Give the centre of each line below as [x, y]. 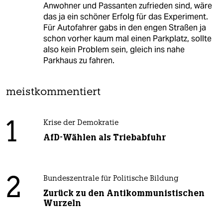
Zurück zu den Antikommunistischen [124, 193]
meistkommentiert [53, 93]
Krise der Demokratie [81, 123]
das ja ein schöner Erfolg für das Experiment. [125, 17]
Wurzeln [62, 203]
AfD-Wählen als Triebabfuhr [104, 138]
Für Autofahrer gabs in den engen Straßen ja [124, 28]
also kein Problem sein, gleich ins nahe [114, 50]
